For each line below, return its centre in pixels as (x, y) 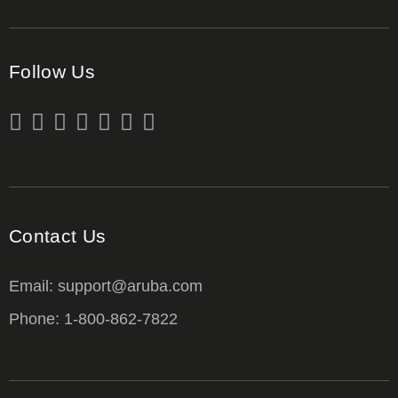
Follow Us (52, 71)
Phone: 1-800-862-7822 (93, 319)
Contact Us (58, 236)
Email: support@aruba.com (106, 287)
